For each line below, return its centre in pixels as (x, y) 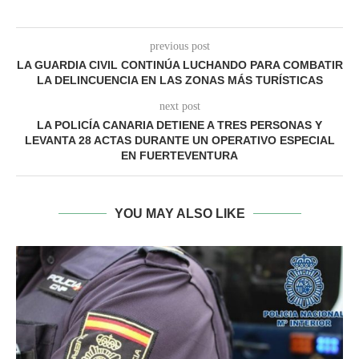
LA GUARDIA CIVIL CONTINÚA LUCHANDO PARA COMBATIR (179, 65)
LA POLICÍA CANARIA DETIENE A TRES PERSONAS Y (179, 125)
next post (179, 107)
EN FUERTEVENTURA (179, 156)
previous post (179, 46)
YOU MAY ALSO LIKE (179, 214)
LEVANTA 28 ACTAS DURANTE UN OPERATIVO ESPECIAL (179, 141)
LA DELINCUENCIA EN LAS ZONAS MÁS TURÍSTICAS (179, 81)
